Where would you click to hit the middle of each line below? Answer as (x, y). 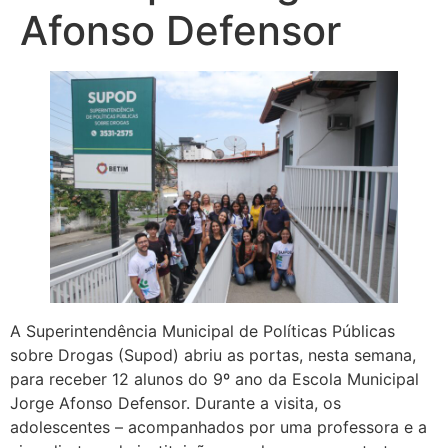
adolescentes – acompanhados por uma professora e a (218, 426)
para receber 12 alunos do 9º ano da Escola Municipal (214, 378)
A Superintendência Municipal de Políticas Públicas (202, 330)
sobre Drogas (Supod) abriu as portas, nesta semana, (213, 354)
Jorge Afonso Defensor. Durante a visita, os (175, 402)
